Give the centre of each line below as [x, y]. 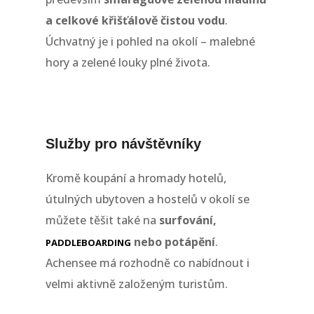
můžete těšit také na [102, 220]
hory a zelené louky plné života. [128, 63]
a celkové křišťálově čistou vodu [135, 21]
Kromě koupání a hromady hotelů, [136, 178]
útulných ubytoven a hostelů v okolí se [147, 199]
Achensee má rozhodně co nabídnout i [147, 263]
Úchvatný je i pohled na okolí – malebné [150, 42]
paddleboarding [88, 241]
